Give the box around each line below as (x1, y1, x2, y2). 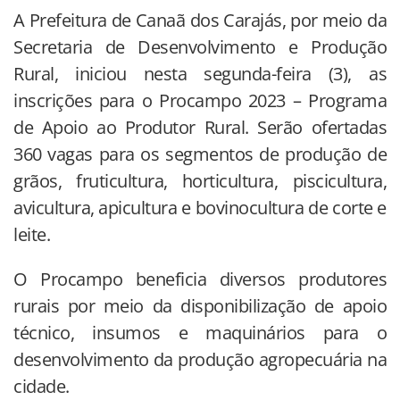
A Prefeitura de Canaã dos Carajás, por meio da (13, 8, 387, 33)
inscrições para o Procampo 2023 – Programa (13, 88, 387, 113)
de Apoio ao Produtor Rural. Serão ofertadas (13, 115, 387, 140)
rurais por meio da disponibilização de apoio (13, 294, 387, 319)
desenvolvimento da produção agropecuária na (13, 347, 387, 372)
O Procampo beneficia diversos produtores (13, 267, 387, 292)
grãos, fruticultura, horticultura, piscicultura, (13, 169, 387, 194)
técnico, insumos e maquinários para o (13, 321, 387, 346)
